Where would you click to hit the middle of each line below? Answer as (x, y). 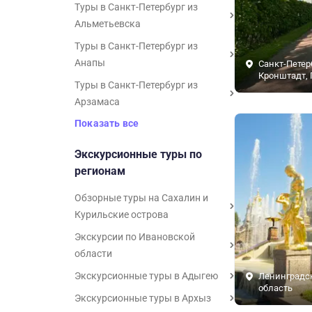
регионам (100, 171)
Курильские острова (122, 214)
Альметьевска (108, 24)
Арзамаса (97, 102)
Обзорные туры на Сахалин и (141, 198)
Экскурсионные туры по (138, 154)
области (93, 253)
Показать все (107, 123)
